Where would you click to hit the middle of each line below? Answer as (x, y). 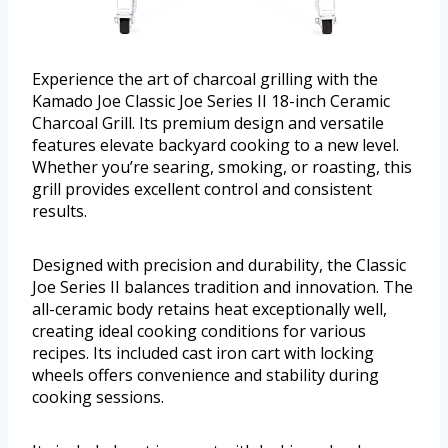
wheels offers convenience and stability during (205, 375)
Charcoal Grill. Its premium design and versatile (208, 123)
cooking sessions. (98, 397)
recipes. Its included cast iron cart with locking (203, 353)
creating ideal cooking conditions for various (199, 331)
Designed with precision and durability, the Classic (219, 265)
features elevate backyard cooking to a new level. (215, 145)
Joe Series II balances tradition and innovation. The (222, 287)
